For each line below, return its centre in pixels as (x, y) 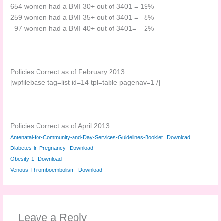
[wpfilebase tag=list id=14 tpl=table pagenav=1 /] (86, 83)
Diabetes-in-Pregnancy (38, 148)
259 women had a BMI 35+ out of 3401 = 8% (82, 18)
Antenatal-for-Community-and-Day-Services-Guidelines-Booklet (87, 137)
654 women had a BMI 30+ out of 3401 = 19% (82, 7)
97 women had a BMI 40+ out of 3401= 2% (82, 29)
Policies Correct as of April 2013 (60, 126)
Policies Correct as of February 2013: (69, 72)
